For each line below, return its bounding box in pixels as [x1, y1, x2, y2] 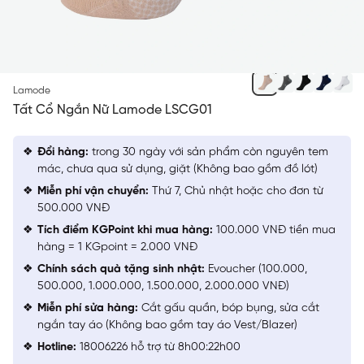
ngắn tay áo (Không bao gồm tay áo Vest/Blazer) [37, 318, 297, 331]
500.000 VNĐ [37, 201, 110, 214]
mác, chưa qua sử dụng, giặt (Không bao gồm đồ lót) [37, 162, 318, 175]
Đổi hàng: [37, 145, 89, 158]
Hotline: [37, 340, 76, 353]
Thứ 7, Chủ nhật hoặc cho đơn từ [149, 184, 323, 197]
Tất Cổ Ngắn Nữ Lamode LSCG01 [13, 102, 212, 117]
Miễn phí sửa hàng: [37, 301, 138, 314]
